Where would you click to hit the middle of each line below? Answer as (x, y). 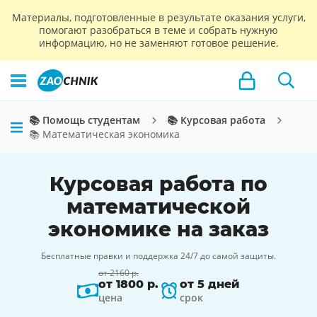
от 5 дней (210, 284)
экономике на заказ (158, 229)
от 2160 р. (119, 273)
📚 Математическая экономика (104, 134)
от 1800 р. (128, 284)
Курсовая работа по (158, 184)
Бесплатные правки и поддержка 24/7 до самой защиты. (158, 256)
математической (158, 207)
